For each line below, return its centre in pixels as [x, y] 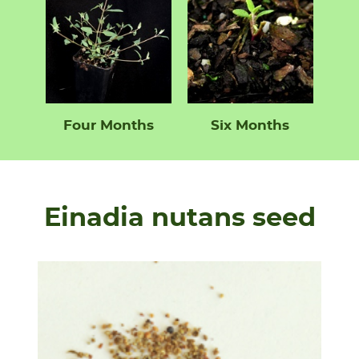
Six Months [250, 126]
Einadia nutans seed [179, 218]
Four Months [109, 126]
